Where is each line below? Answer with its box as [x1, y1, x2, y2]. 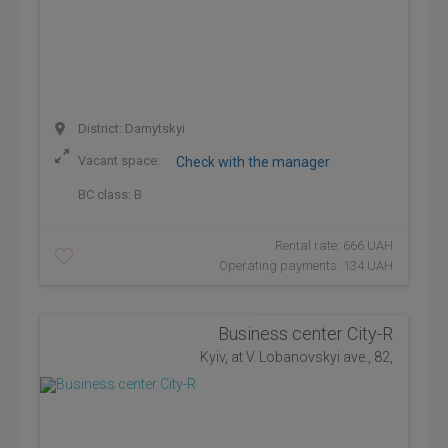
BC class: [75, 187, 134, 202]
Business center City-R [218, 323, 393, 344]
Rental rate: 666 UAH [275, 238, 393, 253]
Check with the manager [176, 154, 330, 170]
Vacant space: [75, 153, 163, 169]
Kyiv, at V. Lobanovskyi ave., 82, [200, 349, 393, 365]
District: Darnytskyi [75, 121, 185, 136]
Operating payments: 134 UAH [219, 258, 393, 273]
